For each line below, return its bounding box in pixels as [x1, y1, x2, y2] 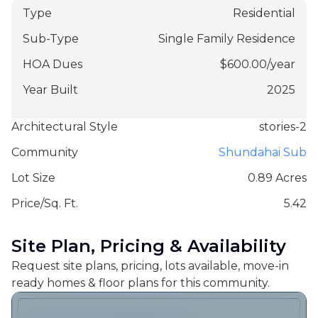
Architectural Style [11, 120, 118, 134]
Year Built [23, 83, 78, 97]
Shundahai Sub [219, 146, 307, 160]
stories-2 [259, 120, 307, 134]
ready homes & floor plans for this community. [11, 276, 270, 290]
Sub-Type [23, 32, 79, 46]
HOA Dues [23, 57, 82, 72]
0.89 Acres [248, 171, 307, 185]
